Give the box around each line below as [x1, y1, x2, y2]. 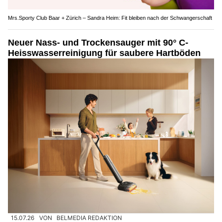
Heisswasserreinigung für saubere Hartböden [8, 48, 201, 58]
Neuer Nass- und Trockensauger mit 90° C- [8, 37, 188, 48]
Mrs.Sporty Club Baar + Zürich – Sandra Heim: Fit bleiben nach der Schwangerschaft [8, 14, 212, 21]
